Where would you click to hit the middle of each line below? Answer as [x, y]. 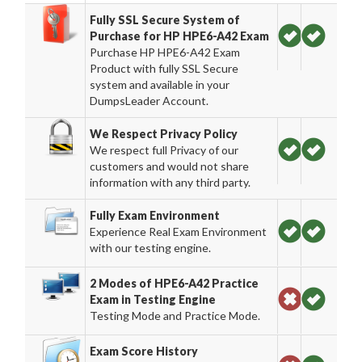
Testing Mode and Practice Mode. [175, 316]
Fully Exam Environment [155, 215]
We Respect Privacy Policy [164, 134]
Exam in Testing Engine [153, 299]
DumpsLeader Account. [149, 101]
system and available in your [160, 84]
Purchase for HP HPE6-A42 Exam [180, 36]
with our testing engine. [151, 248]
